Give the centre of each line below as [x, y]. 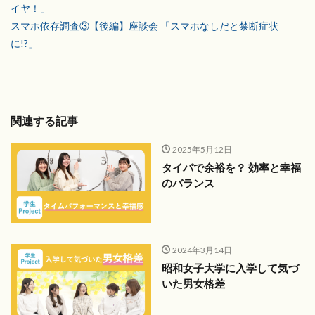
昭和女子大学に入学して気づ [230, 268]
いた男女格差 [193, 283]
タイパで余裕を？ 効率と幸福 [231, 168]
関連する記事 [44, 121]
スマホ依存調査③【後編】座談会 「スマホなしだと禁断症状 [144, 26]
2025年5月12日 [202, 150]
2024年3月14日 [202, 250]
